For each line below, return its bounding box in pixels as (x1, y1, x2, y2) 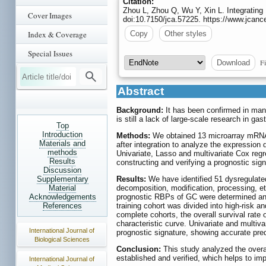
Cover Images (28, 10, 72, 21)
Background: (116, 106, 163, 115)
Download (217, 58, 250, 68)
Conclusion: (116, 245, 161, 254)
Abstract (118, 85, 164, 98)
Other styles (164, 29, 207, 39)
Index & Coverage (28, 29, 87, 40)
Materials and (39, 139, 85, 148)
